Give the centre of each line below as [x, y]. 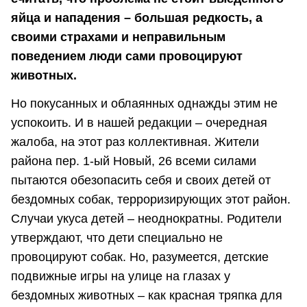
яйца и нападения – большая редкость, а [137, 17]
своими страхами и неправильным [118, 37]
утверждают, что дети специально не [117, 238]
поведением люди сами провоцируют [127, 56]
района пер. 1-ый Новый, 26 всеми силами [134, 161]
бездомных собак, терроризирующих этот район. [151, 200]
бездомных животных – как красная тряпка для [147, 296]
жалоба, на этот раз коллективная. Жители [135, 142]
